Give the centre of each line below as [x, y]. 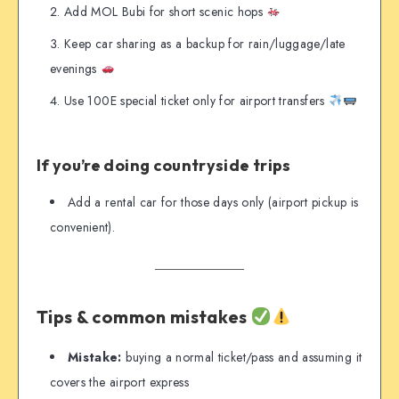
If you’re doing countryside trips [164, 165]
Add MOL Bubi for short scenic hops [166, 11]
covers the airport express [120, 383]
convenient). [83, 228]
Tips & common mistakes [144, 316]
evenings [76, 68]
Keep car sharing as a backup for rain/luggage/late [205, 43]
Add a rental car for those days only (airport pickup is [213, 203]
